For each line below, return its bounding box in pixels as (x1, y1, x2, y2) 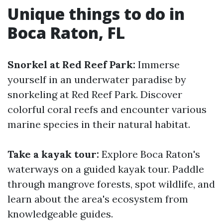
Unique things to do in (7, 3, 185, 24)
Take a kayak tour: (7, 148, 99, 160)
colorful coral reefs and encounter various (7, 103, 207, 115)
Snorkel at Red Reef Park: (7, 58, 135, 71)
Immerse (135, 58, 180, 71)
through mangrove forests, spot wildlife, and (7, 178, 215, 190)
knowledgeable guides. (7, 208, 113, 220)
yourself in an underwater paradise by (7, 73, 186, 86)
